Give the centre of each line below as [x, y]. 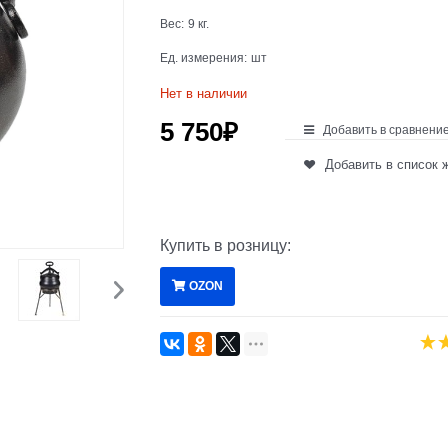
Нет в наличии [204, 93]
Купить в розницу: [226, 245]
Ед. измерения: [204, 57]
